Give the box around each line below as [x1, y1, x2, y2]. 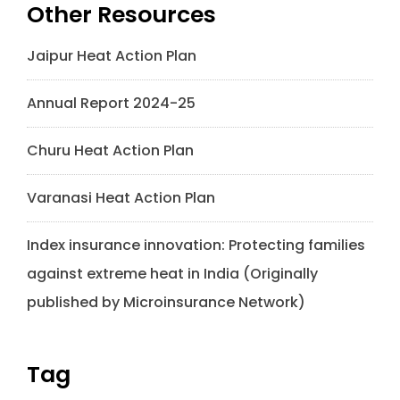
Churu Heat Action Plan [27, 139, 194, 161]
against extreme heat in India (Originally [27, 262, 318, 284]
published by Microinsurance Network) [27, 291, 305, 312]
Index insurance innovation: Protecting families [27, 234, 365, 255]
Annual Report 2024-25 [27, 92, 196, 113]
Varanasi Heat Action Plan [27, 187, 215, 208]
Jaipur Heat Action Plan [27, 45, 196, 66]
